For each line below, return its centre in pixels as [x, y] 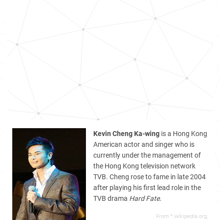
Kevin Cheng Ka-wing [126, 134]
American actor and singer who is [144, 144]
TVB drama [111, 198]
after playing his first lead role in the [147, 188]
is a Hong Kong [183, 134]
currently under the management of [147, 155]
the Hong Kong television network [144, 166]
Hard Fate [144, 198]
